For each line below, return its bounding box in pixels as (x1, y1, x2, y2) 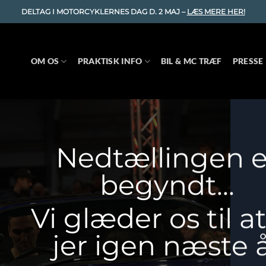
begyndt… (99, 168, 235, 202)
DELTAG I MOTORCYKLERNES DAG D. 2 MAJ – (21, 7, 187, 16)
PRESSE (232, 56, 264, 66)
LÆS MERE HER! (186, 7, 245, 16)
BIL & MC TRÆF (160, 56, 222, 66)
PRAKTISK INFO (77, 56, 142, 66)
